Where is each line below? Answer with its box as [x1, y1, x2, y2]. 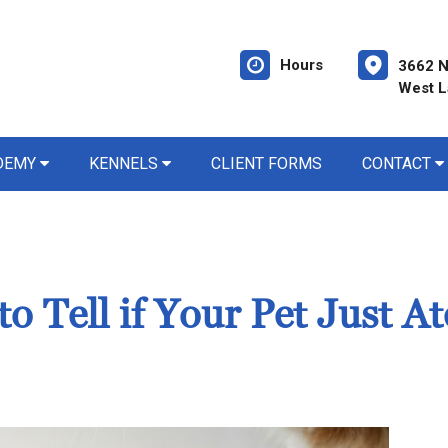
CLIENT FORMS [211, 154, 322, 173]
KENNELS [89, 154, 162, 173]
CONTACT [362, 154, 435, 173]
